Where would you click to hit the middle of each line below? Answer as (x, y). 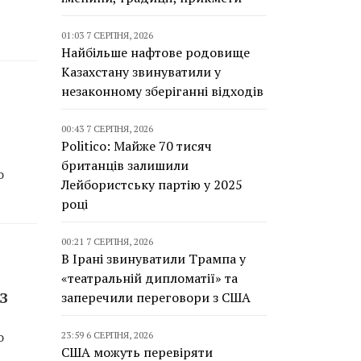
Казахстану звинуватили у (141, 72)
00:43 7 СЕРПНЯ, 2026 (107, 129)
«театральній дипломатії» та (149, 278)
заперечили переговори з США (156, 297)
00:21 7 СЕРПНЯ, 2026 (107, 241)
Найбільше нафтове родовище (156, 52)
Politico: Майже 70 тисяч (137, 146)
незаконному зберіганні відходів (162, 91)
